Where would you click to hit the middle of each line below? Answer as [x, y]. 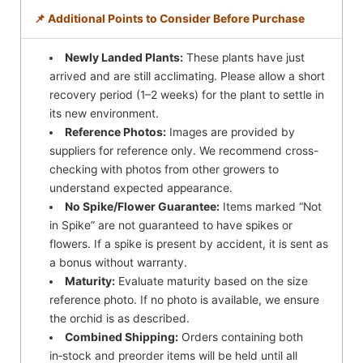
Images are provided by [231, 132]
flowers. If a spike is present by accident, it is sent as [189, 243]
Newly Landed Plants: [124, 57]
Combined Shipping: [122, 337]
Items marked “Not [271, 206]
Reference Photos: [116, 132]
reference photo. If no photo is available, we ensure [185, 299]
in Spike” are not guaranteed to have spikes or [171, 225]
